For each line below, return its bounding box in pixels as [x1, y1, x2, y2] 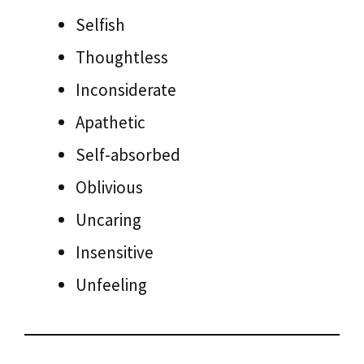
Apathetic [76, 111, 145, 133]
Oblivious [76, 176, 143, 198]
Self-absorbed [76, 144, 180, 166]
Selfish [76, 14, 125, 36]
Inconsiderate [76, 79, 176, 101]
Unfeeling [76, 274, 147, 296]
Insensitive [76, 241, 154, 263]
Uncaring [76, 209, 141, 231]
